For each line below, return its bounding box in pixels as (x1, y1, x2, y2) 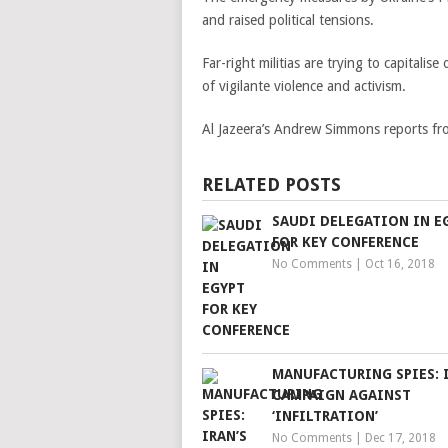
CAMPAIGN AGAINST (272, 387, 411, 403)
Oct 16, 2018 (365, 257, 435, 271)
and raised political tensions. (202, 12, 374, 28)
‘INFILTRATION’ (272, 408, 378, 424)
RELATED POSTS (202, 174, 341, 195)
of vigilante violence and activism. (202, 78, 406, 94)
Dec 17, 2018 (365, 431, 436, 445)
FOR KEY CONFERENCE (272, 234, 419, 250)
